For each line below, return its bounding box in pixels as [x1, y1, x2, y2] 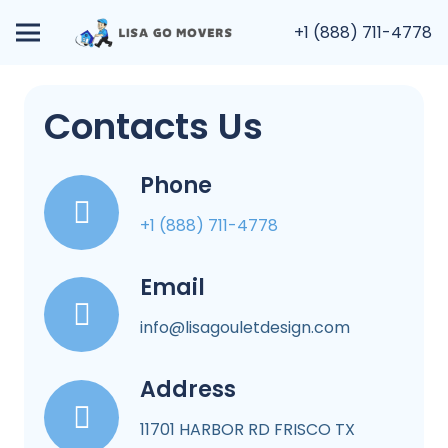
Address [140, 374, 236, 406]
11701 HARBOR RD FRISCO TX [140, 418, 355, 442]
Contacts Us [44, 101, 263, 152]
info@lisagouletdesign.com [140, 315, 350, 339]
